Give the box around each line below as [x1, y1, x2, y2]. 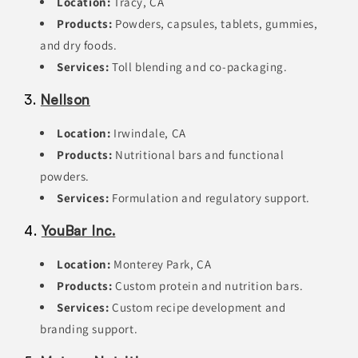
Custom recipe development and [109, 300, 286, 316]
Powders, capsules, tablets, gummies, [112, 16, 318, 32]
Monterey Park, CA [110, 257, 212, 272]
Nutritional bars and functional [112, 147, 284, 163]
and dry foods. [40, 38, 117, 54]
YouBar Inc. [41, 222, 116, 240]
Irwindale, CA [110, 125, 186, 141]
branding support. [40, 321, 138, 337]
